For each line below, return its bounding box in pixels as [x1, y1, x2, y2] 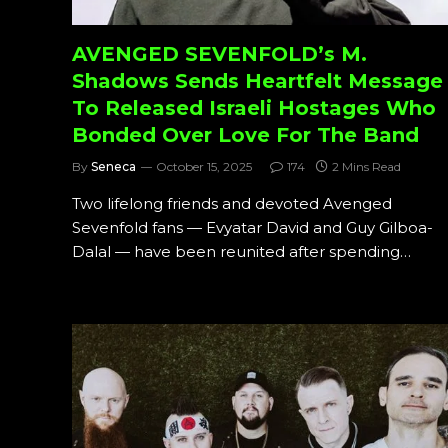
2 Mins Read [332, 158, 401, 174]
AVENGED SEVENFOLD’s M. [72, 41, 367, 66]
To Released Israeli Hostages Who [72, 95, 436, 120]
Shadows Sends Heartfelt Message [72, 68, 443, 93]
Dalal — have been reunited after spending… [72, 241, 411, 261]
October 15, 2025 [156, 158, 252, 174]
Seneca [91, 158, 136, 174]
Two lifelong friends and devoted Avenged [72, 193, 392, 213]
